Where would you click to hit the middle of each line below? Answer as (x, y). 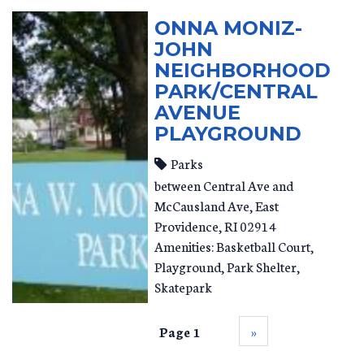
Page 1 (180, 331)
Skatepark (184, 286)
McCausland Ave (202, 205)
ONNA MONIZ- (229, 28)
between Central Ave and (224, 185)
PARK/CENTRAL (236, 91)
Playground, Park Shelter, (227, 266)
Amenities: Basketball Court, (234, 246)
